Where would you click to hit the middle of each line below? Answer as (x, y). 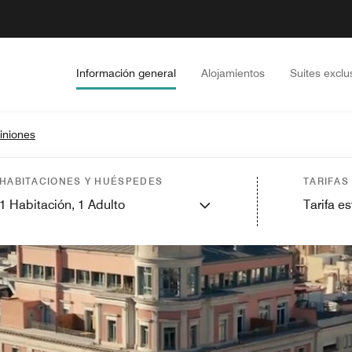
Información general (126, 73)
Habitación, (44, 205)
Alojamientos (233, 73)
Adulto (106, 205)
